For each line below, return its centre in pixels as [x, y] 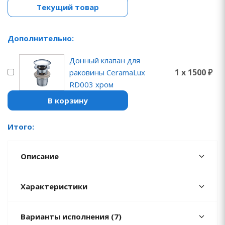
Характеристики [54, 186]
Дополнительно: [41, 38]
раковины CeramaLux [107, 72]
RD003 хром [91, 84]
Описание [40, 156]
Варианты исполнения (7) [71, 216]
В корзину [68, 100]
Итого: [21, 126]
